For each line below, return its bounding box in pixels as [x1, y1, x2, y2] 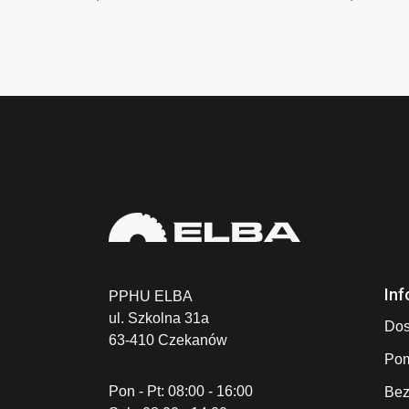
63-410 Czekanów [109, 332, 227, 349]
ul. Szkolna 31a [109, 310, 209, 327]
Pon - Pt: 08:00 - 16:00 [109, 383, 253, 400]
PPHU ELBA [109, 288, 193, 305]
